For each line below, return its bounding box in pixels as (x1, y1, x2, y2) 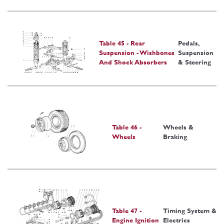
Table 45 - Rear (98, 39, 145, 47)
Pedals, (178, 39, 200, 47)
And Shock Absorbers (98, 58, 167, 66)
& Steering (178, 58, 211, 66)
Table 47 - (112, 207, 141, 215)
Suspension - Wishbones (98, 49, 174, 57)
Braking (163, 132, 187, 140)
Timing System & (162, 207, 216, 215)
